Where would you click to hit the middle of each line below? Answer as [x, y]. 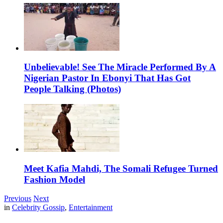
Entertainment [91, 208]
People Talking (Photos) [72, 89]
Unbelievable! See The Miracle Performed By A [120, 67]
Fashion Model [55, 179]
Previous [18, 199]
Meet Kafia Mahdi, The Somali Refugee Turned [121, 168]
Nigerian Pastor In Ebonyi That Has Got [107, 78]
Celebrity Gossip [38, 208]
